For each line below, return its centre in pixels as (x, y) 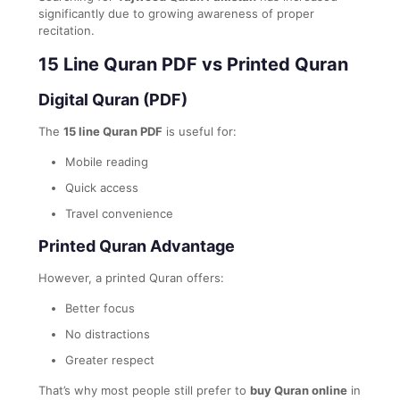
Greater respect (110, 359)
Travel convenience (119, 213)
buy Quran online (299, 390)
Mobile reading (107, 161)
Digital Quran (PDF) (113, 99)
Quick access (102, 187)
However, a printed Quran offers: (131, 277)
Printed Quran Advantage (137, 246)
